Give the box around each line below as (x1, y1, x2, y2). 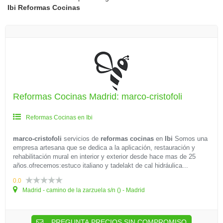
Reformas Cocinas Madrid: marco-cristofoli (13, 92, 182, 102)
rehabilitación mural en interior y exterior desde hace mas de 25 (13, 153, 196, 160)
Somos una (173, 135, 208, 142)
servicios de (62, 135, 101, 142)
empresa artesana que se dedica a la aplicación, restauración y (13, 144, 195, 151)
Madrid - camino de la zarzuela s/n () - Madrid (21, 187, 145, 194)
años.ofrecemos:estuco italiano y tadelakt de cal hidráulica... (13, 162, 188, 169)
